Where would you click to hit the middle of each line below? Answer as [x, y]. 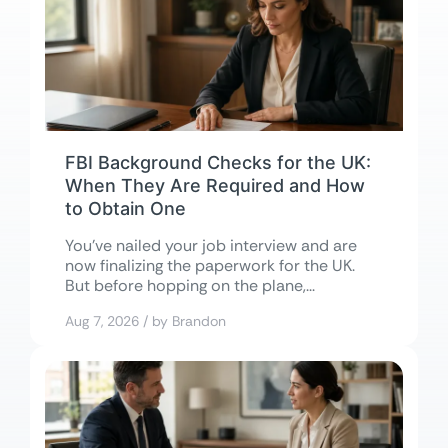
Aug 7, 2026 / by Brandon [145, 321]
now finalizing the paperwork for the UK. [210, 266]
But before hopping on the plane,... [190, 286]
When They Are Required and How [215, 186]
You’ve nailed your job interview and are [211, 246]
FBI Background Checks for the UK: [218, 163]
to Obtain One [125, 209]
